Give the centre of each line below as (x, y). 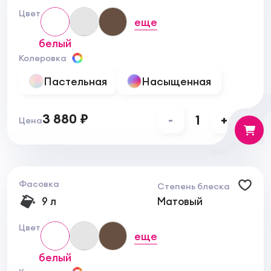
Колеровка (43, 58)
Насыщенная (176, 81)
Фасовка (39, 184)
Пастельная (75, 81)
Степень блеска (194, 186)
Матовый (180, 201)
